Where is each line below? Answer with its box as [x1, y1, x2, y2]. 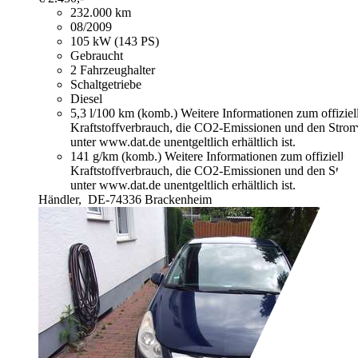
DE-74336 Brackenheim [88, 193, 212, 207]
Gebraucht [70, 49, 123, 63]
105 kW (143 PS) [70, 34, 159, 49]
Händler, [38, 193, 85, 207]
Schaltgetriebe [70, 78, 141, 92]
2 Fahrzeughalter [70, 63, 155, 78]
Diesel [70, 92, 102, 106]
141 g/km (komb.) [70, 149, 165, 164]
